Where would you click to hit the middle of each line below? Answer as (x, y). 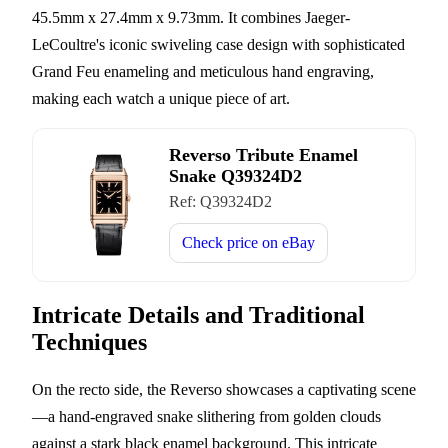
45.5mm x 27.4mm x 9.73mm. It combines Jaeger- (191, 17)
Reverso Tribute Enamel (263, 154)
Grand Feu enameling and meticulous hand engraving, (203, 71)
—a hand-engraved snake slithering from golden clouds (206, 416)
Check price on (232, 242)
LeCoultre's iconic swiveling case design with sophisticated (218, 44)
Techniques (89, 341)
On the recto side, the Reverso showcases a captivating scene (224, 389)
